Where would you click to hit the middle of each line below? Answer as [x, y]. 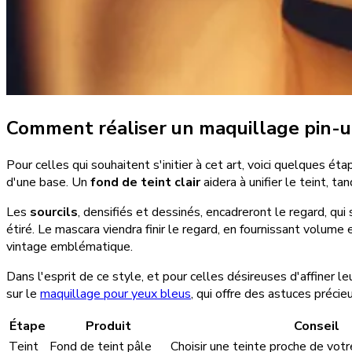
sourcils [54, 213]
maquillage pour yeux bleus [115, 294]
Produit [108, 326]
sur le [23, 294]
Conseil [317, 326]
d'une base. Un [48, 183]
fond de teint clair [145, 183]
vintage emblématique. [70, 247]
